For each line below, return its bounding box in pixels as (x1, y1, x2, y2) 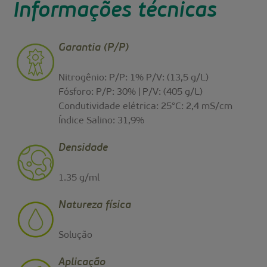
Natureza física (58, 199, 132, 211)
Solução (58, 230, 93, 240)
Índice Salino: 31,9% (58, 116, 145, 126)
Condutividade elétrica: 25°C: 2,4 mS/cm (58, 101, 233, 111)
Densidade (58, 142, 108, 154)
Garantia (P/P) (58, 42, 129, 54)
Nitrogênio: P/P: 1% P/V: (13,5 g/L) (58, 73, 209, 83)
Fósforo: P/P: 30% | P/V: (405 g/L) (58, 87, 203, 97)
